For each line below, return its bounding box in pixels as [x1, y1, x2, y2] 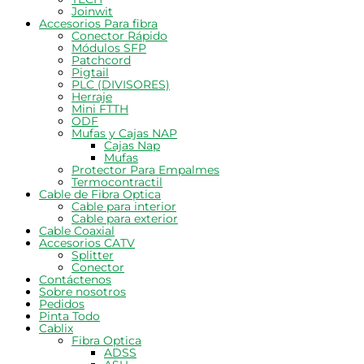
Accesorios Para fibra [39, 16, 158, 32]
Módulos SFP [71, 41, 146, 56]
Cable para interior [71, 199, 176, 214]
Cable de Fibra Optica [39, 187, 161, 202]
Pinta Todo [39, 309, 100, 324]
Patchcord [71, 53, 131, 68]
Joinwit [71, 4, 113, 19]
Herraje [71, 89, 112, 105]
